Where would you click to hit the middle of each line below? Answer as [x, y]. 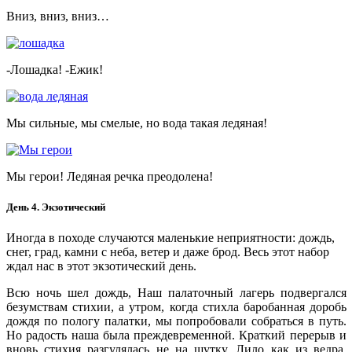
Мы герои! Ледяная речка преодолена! [110, 176]
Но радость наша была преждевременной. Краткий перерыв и [176, 335]
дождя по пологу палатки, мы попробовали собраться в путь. [176, 321]
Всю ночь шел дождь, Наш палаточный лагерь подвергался [176, 293]
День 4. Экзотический [56, 207]
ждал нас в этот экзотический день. [101, 266]
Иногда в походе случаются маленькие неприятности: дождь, [170, 238]
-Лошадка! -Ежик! [55, 69]
